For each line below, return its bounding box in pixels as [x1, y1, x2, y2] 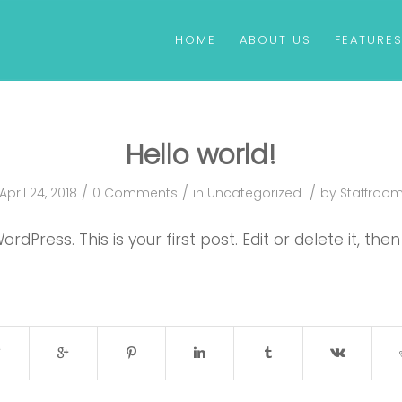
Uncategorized [206, 184, 301, 202]
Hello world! [126, 136, 276, 174]
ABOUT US [240, 31, 312, 48]
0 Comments [92, 184, 178, 202]
